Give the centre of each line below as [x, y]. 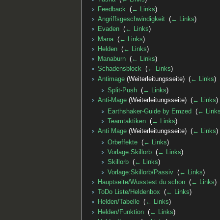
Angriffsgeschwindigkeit [131, 19]
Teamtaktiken [126, 121]
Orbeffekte [122, 142]
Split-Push [122, 90]
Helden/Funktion [121, 212]
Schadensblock [119, 69]
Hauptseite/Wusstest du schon [141, 182]
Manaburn [111, 59]
